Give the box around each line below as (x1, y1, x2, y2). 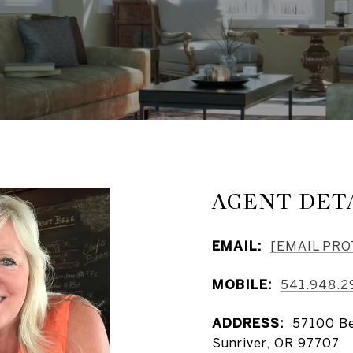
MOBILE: (212, 276, 272, 292)
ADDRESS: (212, 314, 284, 331)
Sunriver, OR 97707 (212, 335, 340, 350)
